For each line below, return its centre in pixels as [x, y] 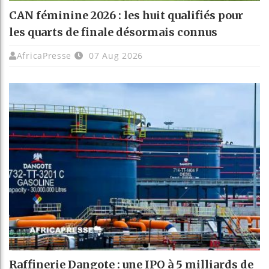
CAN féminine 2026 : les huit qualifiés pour [126, 15]
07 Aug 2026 [114, 55]
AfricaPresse [44, 55]
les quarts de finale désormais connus [113, 32]
